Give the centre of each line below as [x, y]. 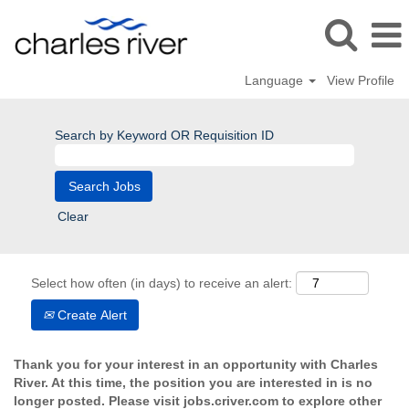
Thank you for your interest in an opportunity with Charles [196, 364]
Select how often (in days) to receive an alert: [162, 283]
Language [276, 80]
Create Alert [90, 315]
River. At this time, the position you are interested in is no [193, 383]
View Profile [361, 80]
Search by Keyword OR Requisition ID [164, 135]
